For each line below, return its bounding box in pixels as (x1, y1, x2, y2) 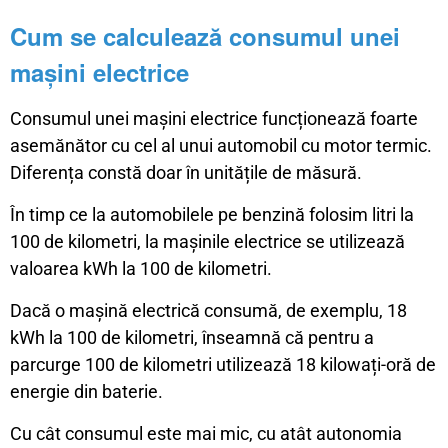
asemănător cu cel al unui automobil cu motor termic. (10, 135, 432, 157)
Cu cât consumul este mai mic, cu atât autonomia (10, 423, 402, 445)
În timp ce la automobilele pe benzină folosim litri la (10, 204, 414, 226)
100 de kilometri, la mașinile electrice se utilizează (10, 231, 405, 253)
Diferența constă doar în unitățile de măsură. (10, 162, 362, 184)
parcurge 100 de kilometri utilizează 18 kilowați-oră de (10, 354, 436, 376)
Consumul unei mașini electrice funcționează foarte (10, 108, 418, 130)
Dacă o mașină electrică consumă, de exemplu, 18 (10, 300, 407, 322)
